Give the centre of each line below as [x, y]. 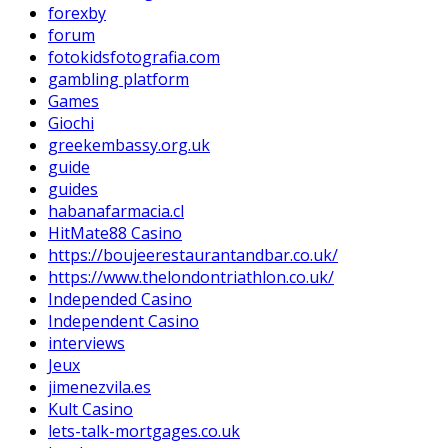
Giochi [71, 122]
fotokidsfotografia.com [134, 56]
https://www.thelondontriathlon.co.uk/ [191, 276]
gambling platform [118, 78]
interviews [86, 342]
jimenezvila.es [99, 386]
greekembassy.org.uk [129, 144]
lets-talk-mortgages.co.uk [144, 430]
